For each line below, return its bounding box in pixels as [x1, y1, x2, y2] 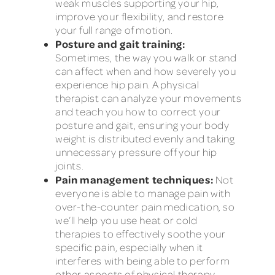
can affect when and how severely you [55, 64, 236, 78]
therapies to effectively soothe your [55, 227, 226, 241]
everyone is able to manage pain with [55, 187, 231, 200]
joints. [55, 159, 84, 172]
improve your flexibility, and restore [55, 10, 224, 23]
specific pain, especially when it [55, 241, 203, 254]
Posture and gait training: [55, 37, 185, 51]
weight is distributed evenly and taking [55, 132, 235, 145]
